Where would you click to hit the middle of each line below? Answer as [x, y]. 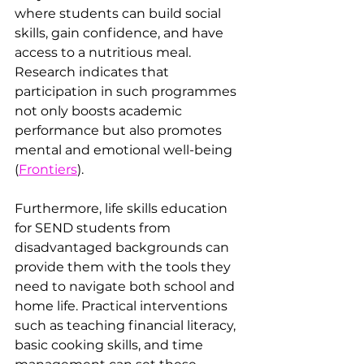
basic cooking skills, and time [110, 344]
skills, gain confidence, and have [121, 32]
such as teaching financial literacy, [127, 325]
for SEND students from [94, 227]
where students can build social [119, 13]
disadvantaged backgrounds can [123, 247]
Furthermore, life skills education [123, 208]
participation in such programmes [127, 91]
